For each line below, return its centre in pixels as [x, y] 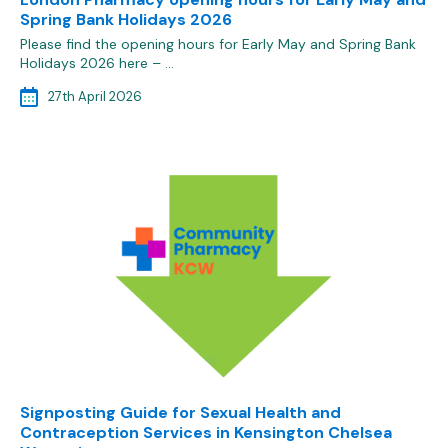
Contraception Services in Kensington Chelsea [206, 433]
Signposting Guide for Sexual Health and [180, 413]
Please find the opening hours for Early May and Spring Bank [218, 44]
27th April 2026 [95, 97]
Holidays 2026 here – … [97, 63]
